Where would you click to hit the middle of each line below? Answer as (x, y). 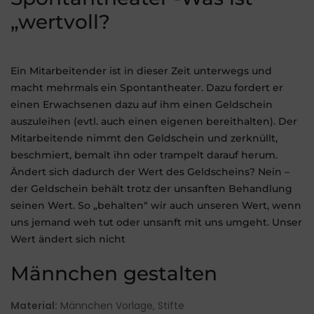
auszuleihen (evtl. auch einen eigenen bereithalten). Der (154, 122)
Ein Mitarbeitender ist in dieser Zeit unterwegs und (141, 71)
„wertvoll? (60, 22)
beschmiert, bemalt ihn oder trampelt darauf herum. (144, 155)
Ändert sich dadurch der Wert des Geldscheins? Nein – (150, 172)
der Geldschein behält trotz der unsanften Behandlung (151, 189)
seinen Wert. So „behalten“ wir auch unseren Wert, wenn (156, 206)
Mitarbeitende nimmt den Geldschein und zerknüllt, (144, 138)
